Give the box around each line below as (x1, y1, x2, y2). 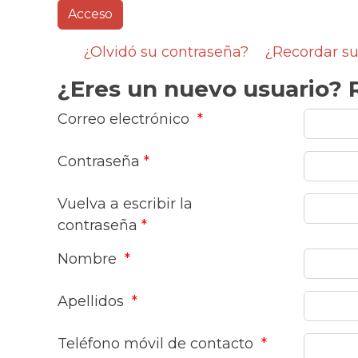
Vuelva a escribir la (58, 195, 193, 213)
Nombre (58, 250, 121, 268)
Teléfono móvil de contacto (58, 335, 257, 352)
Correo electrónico (58, 110, 193, 128)
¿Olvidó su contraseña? (83, 43, 249, 61)
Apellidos (58, 292, 128, 310)
